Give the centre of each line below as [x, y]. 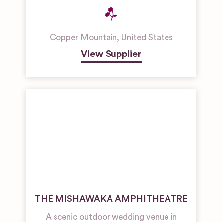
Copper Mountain [83, 37]
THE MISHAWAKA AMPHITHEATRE [111, 199]
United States [147, 37]
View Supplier [111, 54]
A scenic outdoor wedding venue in [111, 217]
